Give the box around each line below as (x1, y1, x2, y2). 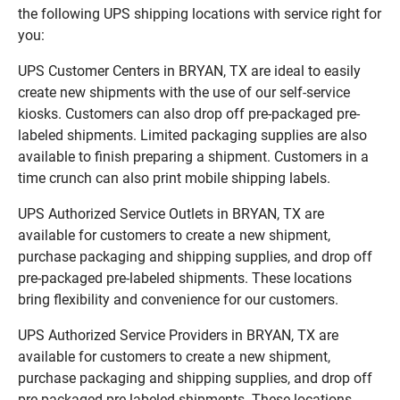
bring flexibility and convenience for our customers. (18, 290, 338, 308)
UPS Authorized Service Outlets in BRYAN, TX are (18, 204, 324, 222)
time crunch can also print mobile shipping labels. (18, 169, 330, 187)
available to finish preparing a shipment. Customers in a (18, 147, 369, 165)
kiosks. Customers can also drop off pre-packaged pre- (18, 104, 360, 122)
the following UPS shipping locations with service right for (18, 4, 381, 22)
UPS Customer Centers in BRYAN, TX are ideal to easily (18, 62, 361, 79)
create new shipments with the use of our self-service (18, 83, 350, 101)
